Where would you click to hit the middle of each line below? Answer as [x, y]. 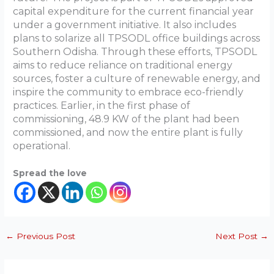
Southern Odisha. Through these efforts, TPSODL [135, 51]
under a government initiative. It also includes [125, 24]
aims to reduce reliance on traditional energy [123, 65]
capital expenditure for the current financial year [134, 11]
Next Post [237, 236]
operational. [42, 146]
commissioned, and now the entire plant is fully [128, 132]
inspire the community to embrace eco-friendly [128, 92]
